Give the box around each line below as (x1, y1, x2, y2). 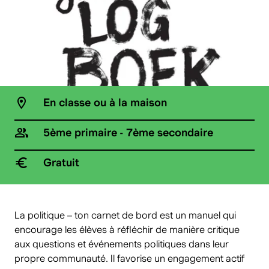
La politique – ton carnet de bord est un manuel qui (14, 210, 236, 222)
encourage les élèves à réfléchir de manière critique (14, 224, 240, 236)
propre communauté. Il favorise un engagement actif (14, 253, 244, 265)
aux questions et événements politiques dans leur (14, 238, 229, 250)
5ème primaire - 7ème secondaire (43, 126, 213, 139)
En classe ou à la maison (43, 96, 167, 109)
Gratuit (43, 156, 79, 169)
